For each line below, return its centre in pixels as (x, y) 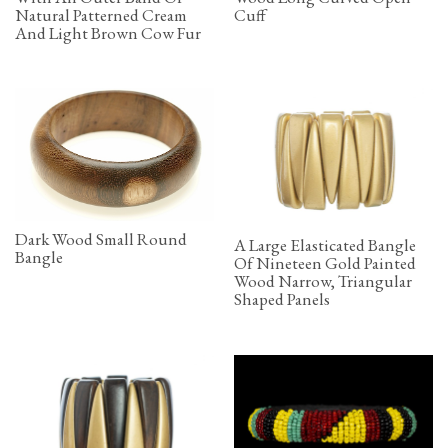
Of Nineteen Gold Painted (325, 263)
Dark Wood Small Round (101, 238)
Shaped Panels (282, 299)
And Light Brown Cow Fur (108, 32)
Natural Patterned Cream (101, 14)
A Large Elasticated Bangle (325, 245)
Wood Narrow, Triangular (323, 281)
